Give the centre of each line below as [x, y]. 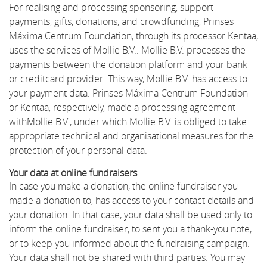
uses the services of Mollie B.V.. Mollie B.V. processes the [127, 50]
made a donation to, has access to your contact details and [131, 200]
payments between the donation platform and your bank [128, 64]
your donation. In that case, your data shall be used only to [131, 214]
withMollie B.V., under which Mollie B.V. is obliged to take [128, 121]
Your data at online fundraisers [73, 173]
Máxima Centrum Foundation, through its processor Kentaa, [133, 35]
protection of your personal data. [78, 150]
